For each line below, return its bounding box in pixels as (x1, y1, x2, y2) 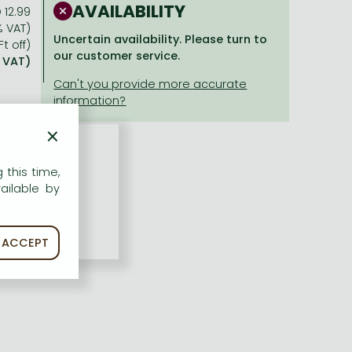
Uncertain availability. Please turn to (53, 31, 268, 48)
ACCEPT (2, 234, 49, 251)
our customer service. (53, 48, 181, 64)
